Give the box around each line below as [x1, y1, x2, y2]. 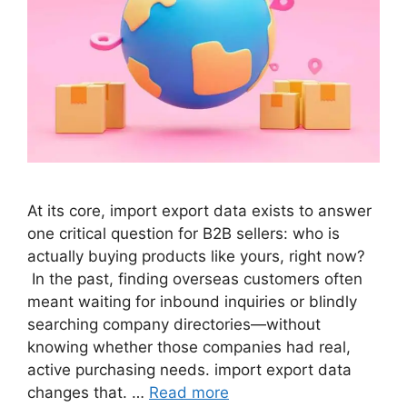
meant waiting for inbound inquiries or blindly [27, 293, 357, 312]
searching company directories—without [27, 315, 321, 334]
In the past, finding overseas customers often [27, 270, 362, 289]
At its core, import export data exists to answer [27, 202, 372, 221]
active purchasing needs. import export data [27, 361, 352, 380]
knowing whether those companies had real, [27, 338, 351, 357]
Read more [149, 383, 229, 402]
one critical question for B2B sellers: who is [27, 224, 340, 243]
